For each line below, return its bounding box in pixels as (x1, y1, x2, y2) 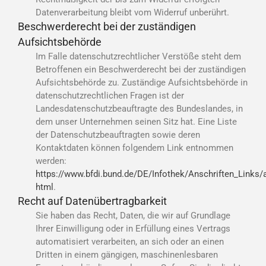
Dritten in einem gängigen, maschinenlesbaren (36, 249, 218, 260)
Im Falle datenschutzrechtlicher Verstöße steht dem (36, 50, 241, 62)
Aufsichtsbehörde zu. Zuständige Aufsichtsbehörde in (36, 77, 248, 88)
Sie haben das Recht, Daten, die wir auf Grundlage (36, 210, 230, 221)
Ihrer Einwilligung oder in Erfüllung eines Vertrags (36, 223, 230, 234)
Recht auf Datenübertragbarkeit (18, 195, 167, 207)
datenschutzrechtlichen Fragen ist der (36, 90, 184, 101)
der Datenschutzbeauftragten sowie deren (36, 129, 200, 140)
